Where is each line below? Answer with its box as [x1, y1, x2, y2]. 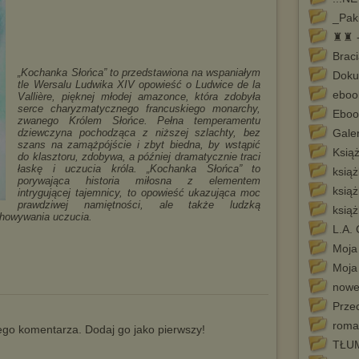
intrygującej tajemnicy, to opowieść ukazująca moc [18, 187, 260, 199]
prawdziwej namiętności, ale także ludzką [18, 199, 260, 211]
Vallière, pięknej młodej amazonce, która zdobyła [18, 91, 260, 103]
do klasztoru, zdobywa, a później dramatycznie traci [18, 151, 260, 163]
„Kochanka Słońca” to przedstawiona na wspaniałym [18, 67, 260, 79]
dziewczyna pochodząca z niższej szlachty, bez [18, 127, 260, 139]
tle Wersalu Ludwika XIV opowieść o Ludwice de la [18, 79, 260, 91]
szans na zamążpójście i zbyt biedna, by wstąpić [18, 139, 260, 151]
